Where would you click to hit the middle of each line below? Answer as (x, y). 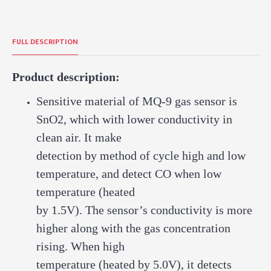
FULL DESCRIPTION (45, 43)
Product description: (66, 77)
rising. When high (80, 246)
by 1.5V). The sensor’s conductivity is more (144, 210)
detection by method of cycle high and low (141, 155)
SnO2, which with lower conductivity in (134, 119)
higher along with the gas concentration (133, 228)
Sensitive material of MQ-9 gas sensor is (137, 101)
